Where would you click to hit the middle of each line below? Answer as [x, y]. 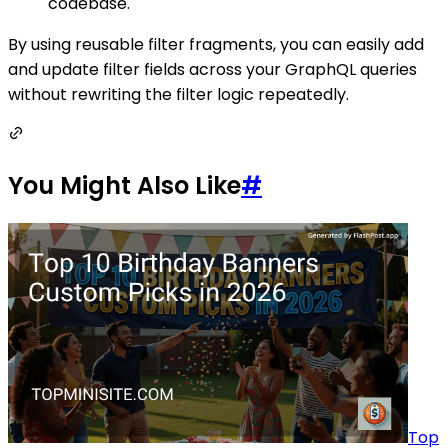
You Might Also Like [124, 186]
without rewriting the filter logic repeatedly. [178, 95]
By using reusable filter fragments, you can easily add [216, 45]
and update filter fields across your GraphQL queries [212, 70]
